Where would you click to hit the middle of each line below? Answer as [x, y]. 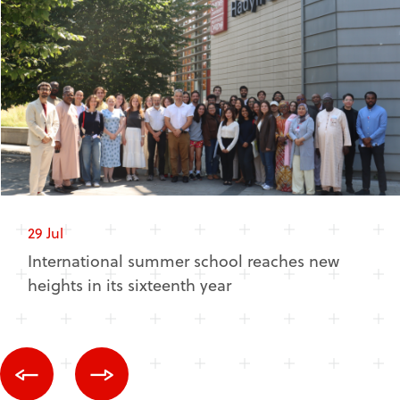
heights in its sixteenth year [129, 284]
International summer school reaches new [183, 260]
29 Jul [46, 232]
